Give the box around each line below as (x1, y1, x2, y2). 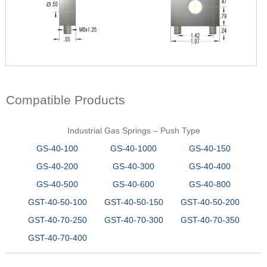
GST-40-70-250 (27, 215, 87, 225)
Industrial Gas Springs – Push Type (67, 125, 200, 135)
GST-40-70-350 (180, 215, 240, 225)
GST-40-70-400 (27, 232, 87, 243)
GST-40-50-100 (27, 197, 87, 207)
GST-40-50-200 (180, 197, 240, 207)
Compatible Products (6, 92, 125, 107)
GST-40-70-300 (104, 215, 163, 225)
